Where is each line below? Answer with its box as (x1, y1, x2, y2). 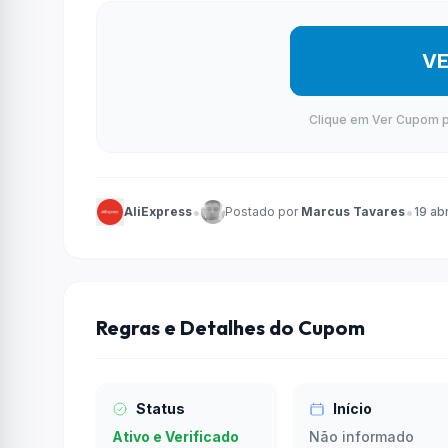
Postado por (225, 204, 301, 219)
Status (136, 400, 185, 417)
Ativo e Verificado (112, 428, 239, 445)
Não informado (309, 428, 414, 445)
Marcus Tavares (301, 204, 405, 219)
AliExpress (124, 204, 192, 219)
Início (333, 400, 372, 417)
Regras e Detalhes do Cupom (96, 315, 365, 340)
